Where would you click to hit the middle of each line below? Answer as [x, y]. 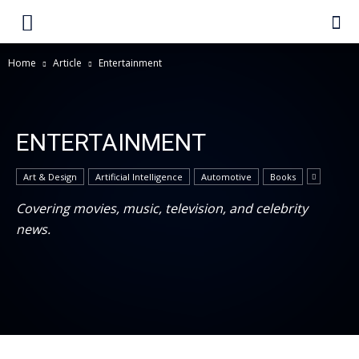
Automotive [226, 177]
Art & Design [50, 177]
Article [67, 63]
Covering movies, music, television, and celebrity [162, 208]
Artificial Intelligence [139, 177]
